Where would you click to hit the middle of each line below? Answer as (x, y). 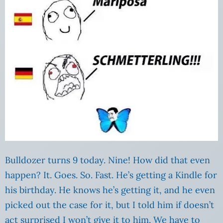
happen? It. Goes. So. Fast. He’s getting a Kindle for (111, 175)
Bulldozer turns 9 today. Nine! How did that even (108, 160)
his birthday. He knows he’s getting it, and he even (110, 190)
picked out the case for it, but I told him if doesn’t (110, 205)
